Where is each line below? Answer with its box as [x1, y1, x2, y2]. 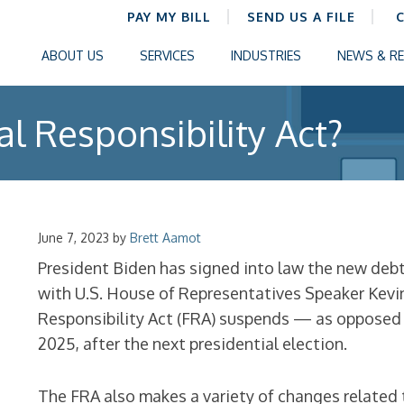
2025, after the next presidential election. [38, 334, 348, 353]
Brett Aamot [130, 230, 202, 245]
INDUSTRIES [231, 48, 301, 63]
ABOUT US [41, 48, 104, 63]
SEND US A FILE [247, 9, 355, 24]
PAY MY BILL [127, 9, 211, 24]
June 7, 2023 [38, 230, 110, 245]
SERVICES [140, 48, 195, 63]
